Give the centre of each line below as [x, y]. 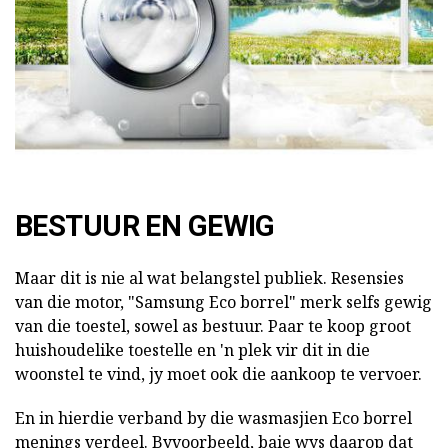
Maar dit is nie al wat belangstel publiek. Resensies [209, 278]
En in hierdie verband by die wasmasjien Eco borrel [213, 418]
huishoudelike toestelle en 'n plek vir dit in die [192, 350]
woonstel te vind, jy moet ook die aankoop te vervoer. [218, 374]
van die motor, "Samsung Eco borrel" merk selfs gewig [223, 302]
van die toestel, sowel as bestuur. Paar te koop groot [213, 326]
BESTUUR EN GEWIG [145, 226]
